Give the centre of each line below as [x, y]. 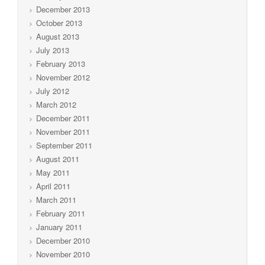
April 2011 [53, 186]
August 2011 [58, 159]
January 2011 [59, 227]
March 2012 [56, 104]
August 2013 [58, 36]
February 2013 [61, 63]
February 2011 [61, 213]
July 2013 [53, 50]
